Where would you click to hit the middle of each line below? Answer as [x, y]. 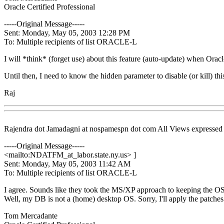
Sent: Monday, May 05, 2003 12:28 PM [67, 32]
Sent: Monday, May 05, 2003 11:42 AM [67, 163]
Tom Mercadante [31, 215]
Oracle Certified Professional [49, 6]
